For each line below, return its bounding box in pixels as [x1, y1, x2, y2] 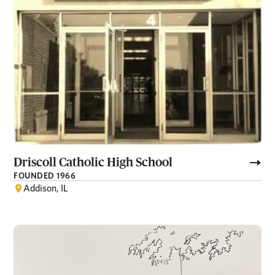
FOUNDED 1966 [14, 171, 76, 181]
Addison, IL [23, 182, 68, 195]
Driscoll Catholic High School [14, 155, 173, 169]
